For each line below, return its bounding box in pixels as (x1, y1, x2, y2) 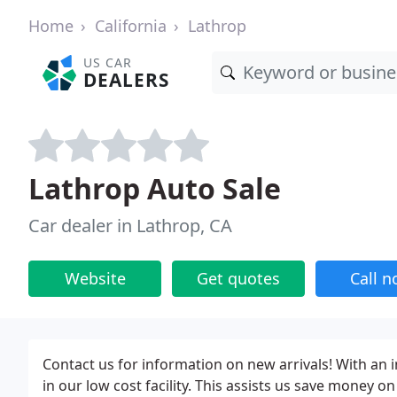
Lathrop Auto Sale (28, 169, 281, 207)
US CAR (83, 54, 133, 71)
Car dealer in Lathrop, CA (28, 214, 232, 237)
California (95, 15, 167, 36)
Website (64, 268, 126, 289)
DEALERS (83, 67, 170, 92)
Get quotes (197, 268, 280, 289)
